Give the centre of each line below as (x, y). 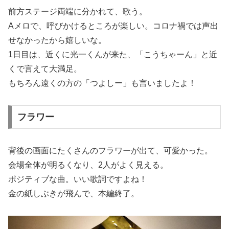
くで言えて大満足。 (45, 69)
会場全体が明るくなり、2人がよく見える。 (88, 165)
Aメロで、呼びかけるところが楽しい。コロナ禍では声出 (113, 26)
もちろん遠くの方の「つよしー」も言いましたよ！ (102, 83)
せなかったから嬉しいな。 (57, 40)
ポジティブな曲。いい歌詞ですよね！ (78, 179)
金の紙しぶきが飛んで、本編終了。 (74, 193)
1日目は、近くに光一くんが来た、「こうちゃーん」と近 (113, 55)
